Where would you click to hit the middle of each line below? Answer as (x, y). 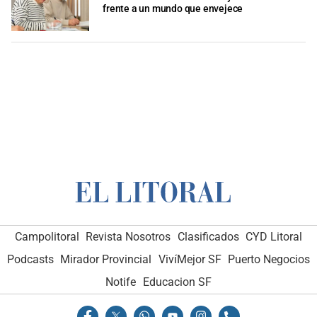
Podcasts (30, 259)
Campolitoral (47, 236)
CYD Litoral (274, 236)
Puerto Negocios (269, 259)
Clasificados (208, 236)
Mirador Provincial (106, 259)
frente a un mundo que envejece (173, 9)
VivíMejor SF (190, 259)
